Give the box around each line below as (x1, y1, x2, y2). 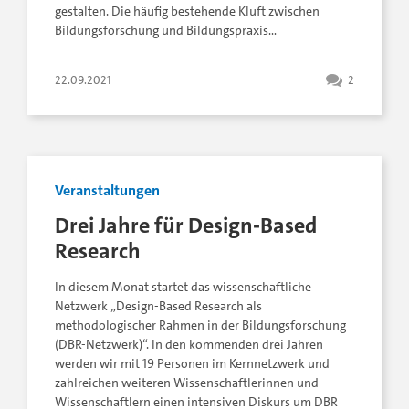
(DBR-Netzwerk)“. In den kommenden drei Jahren (55, 336, 323, 354)
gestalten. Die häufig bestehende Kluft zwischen (55, 2, 320, 20)
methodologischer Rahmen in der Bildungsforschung (55, 317, 346, 335)
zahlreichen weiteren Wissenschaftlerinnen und (55, 374, 319, 393)
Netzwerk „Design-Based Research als (55, 298, 262, 316)
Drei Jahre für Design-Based (55, 210, 317, 241)
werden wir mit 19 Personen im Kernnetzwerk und (55, 355, 330, 373)
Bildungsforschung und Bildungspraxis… (55, 21, 277, 39)
